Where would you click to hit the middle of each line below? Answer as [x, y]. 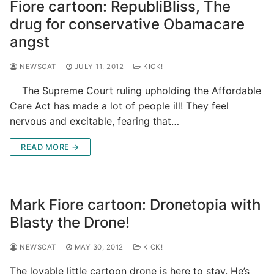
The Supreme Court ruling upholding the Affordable [135, 90]
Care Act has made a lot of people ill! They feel [119, 106]
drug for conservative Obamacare [127, 24]
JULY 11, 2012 [99, 66]
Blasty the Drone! [70, 222]
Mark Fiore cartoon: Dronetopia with [135, 204]
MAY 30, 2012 [99, 247]
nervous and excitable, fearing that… [94, 121]
